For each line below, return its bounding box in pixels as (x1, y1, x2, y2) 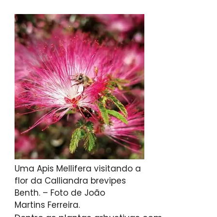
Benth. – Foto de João (15, 187, 105, 199)
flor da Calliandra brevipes (15, 175, 126, 187)
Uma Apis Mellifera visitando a (15, 163, 141, 175)
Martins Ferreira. (15, 199, 80, 211)
